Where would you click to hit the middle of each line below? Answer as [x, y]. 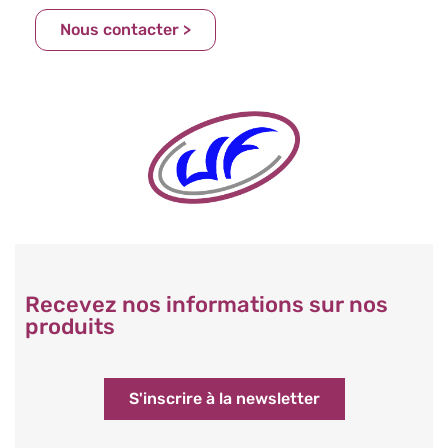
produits [70, 327]
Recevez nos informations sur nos [206, 305]
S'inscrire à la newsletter [224, 399]
